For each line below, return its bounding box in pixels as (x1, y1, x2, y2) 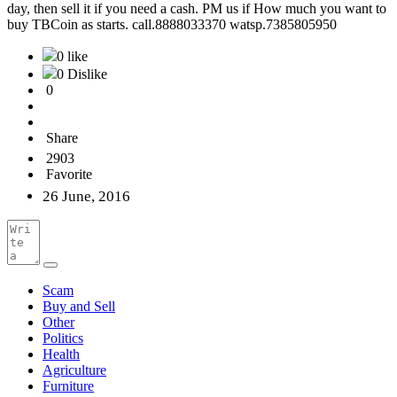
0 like (57, 49, 88, 65)
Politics (43, 331, 83, 346)
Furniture (43, 378, 94, 394)
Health (43, 346, 80, 362)
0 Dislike (57, 66, 107, 82)
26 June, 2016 (43, 188, 130, 206)
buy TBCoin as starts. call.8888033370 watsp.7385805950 (7, 17, 337, 33)
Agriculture (43, 362, 106, 378)
